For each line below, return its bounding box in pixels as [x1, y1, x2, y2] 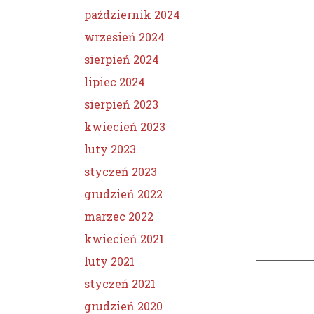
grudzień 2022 [84, 186, 163, 201]
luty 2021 [84, 254, 135, 268]
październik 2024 [84, 7, 180, 22]
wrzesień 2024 [84, 29, 165, 44]
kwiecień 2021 [84, 231, 164, 246]
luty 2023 [84, 142, 136, 156]
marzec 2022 [84, 209, 153, 224]
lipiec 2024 [84, 74, 145, 89]
